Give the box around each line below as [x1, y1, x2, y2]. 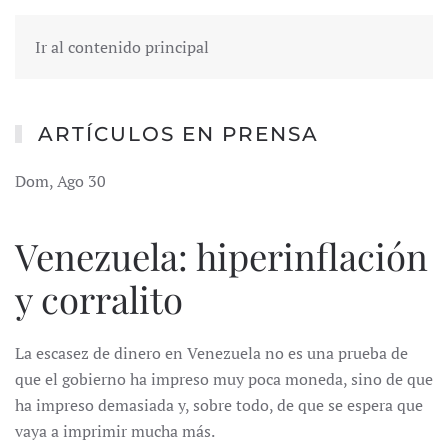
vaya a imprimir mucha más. [15, 420, 215, 442]
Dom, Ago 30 [15, 170, 106, 192]
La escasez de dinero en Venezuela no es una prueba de [15, 342, 408, 364]
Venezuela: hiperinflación [15, 231, 428, 280]
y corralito [15, 274, 183, 323]
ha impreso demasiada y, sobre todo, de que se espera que [15, 394, 423, 416]
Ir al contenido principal [35, 36, 209, 58]
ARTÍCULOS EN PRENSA [38, 122, 319, 146]
